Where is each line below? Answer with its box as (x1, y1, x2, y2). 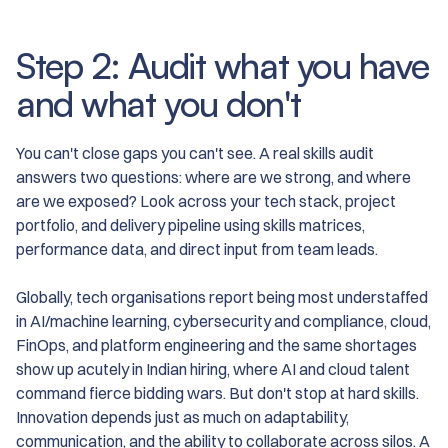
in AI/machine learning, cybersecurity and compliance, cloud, (16, 311, 431, 332)
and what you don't (16, 81, 301, 127)
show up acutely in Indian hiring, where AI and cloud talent (16, 359, 410, 380)
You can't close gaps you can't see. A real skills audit (16, 143, 374, 164)
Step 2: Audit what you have (16, 43, 429, 89)
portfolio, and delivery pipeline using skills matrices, (16, 215, 365, 236)
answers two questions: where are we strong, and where (16, 167, 411, 188)
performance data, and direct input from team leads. (16, 239, 378, 260)
